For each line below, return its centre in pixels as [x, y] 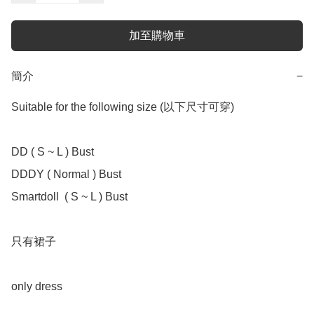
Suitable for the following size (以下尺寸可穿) [123, 107]
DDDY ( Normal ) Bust [66, 175]
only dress [38, 287]
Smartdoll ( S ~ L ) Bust [71, 197]
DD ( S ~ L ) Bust [54, 152]
